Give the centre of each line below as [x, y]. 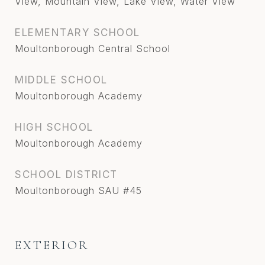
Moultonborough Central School [93, 49]
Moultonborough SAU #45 [78, 191]
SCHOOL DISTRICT [66, 175]
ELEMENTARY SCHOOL [77, 33]
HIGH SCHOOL [54, 127]
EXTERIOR [52, 245]
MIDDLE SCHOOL [61, 80]
